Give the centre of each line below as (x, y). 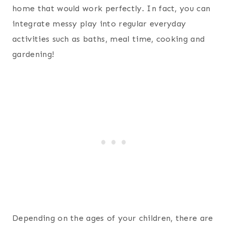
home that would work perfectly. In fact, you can (111, 8)
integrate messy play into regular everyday (99, 23)
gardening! (33, 54)
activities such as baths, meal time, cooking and (109, 39)
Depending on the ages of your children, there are (113, 218)
